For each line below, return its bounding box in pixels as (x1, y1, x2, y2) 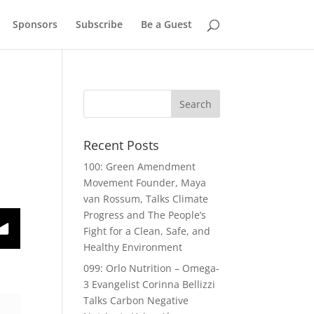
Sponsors (12, 18, 57, 31)
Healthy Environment (83, 240, 183, 254)
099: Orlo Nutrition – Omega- (83, 261, 220, 275)
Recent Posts (83, 137, 160, 153)
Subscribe (75, 18, 123, 31)
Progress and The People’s (83, 208, 207, 221)
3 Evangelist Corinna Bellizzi (83, 278, 216, 291)
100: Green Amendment (83, 160, 196, 173)
